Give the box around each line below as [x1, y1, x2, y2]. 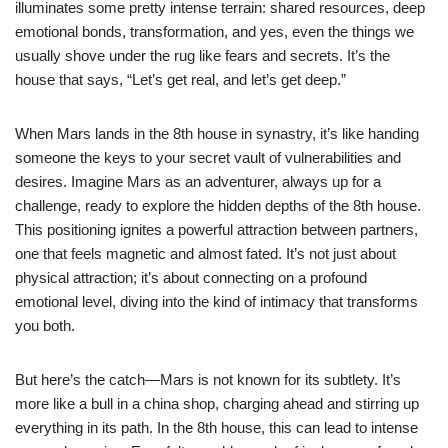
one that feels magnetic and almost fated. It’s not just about [15, 244, 396, 262]
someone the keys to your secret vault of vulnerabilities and [15, 148, 401, 166]
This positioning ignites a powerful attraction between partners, [15, 220, 418, 238]
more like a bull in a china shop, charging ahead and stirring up [15, 394, 419, 412]
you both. [15, 316, 75, 334]
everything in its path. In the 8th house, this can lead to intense [15, 418, 418, 436]
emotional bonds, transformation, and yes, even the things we [15, 22, 414, 40]
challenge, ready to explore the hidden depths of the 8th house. [15, 196, 421, 214]
